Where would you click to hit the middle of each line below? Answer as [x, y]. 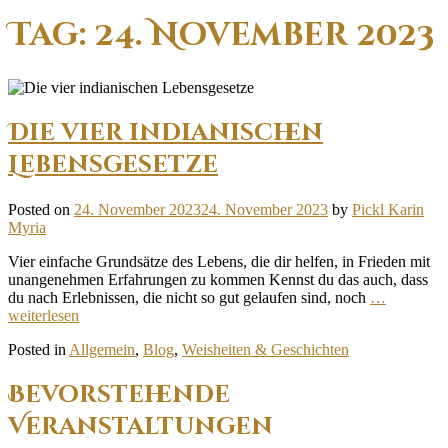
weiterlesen [43, 315]
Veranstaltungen [140, 426]
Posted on [41, 209]
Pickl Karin [388, 209]
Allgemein [102, 349]
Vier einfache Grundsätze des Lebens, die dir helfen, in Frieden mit [219, 261]
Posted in [38, 349]
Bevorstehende [119, 394]
